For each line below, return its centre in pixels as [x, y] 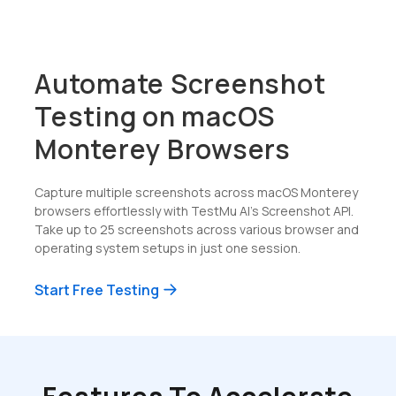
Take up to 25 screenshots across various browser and [197, 229]
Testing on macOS [155, 116]
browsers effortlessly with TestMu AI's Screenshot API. [194, 210]
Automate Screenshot [180, 83]
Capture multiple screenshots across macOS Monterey [196, 192]
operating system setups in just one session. [168, 247]
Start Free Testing [97, 289]
